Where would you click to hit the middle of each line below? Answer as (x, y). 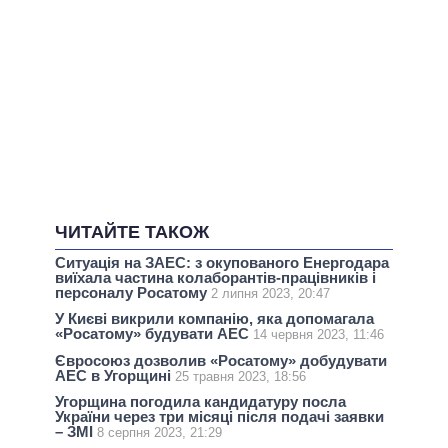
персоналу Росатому (133, 293)
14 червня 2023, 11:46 (318, 335)
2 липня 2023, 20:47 (270, 294)
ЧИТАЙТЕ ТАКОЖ (132, 232)
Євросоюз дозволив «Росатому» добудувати (221, 360)
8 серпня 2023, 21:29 (159, 432)
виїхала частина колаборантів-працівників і (215, 278)
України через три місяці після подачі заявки (219, 416)
